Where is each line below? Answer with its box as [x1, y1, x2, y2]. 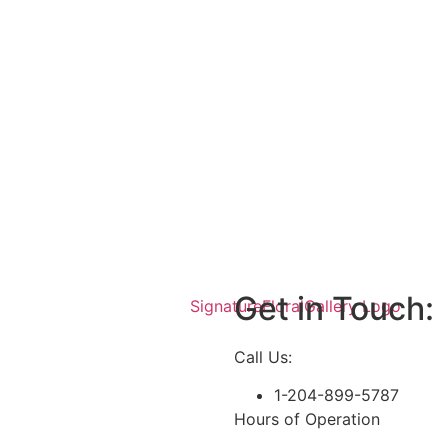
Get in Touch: [234, 288, 434, 328]
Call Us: [234, 346, 292, 367]
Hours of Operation [234, 409, 380, 430]
